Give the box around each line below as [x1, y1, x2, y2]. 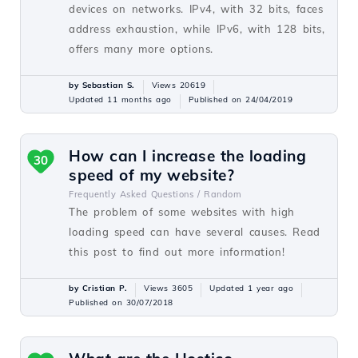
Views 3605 [144, 283, 193, 293]
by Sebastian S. [69, 80, 135, 90]
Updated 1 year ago [209, 283, 293, 293]
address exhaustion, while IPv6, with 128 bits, [69, 22, 325, 35]
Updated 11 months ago [69, 94, 172, 105]
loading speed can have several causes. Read [69, 225, 320, 238]
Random [204, 189, 241, 200]
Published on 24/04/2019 [188, 94, 292, 105]
